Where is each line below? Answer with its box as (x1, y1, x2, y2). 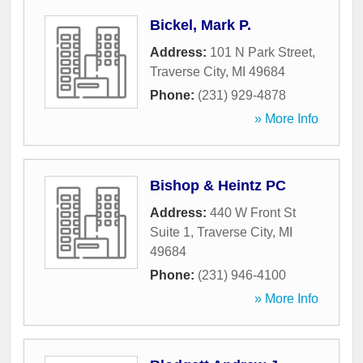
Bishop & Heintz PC (150, 177, 286, 194)
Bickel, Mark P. (150, 17, 251, 34)
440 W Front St (210, 206, 296, 220)
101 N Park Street (210, 45, 312, 60)
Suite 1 (150, 225, 190, 240)
